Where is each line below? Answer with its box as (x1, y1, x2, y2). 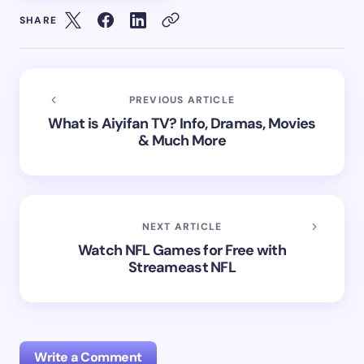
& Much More (137, 131, 227, 150)
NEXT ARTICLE (141, 220, 223, 233)
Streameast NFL (128, 258, 236, 277)
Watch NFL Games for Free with (77, 240, 287, 260)
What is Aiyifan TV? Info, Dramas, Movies (48, 114, 316, 133)
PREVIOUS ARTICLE (128, 93, 236, 106)
